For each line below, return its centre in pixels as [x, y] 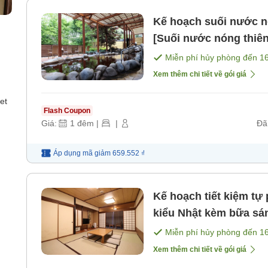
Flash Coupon [67, 111]
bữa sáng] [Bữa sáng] [209, 230]
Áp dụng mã [73, 153]
